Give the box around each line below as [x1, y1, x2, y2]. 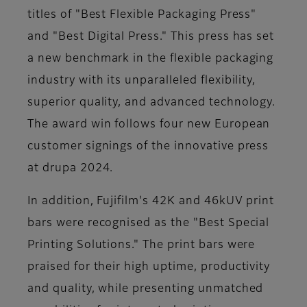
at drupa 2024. [27, 162, 114, 174]
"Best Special [189, 217, 270, 229]
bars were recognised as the [27, 217, 190, 229]
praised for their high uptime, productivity [27, 261, 271, 273]
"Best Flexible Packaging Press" [71, 9, 257, 21]
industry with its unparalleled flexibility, [27, 75, 256, 86]
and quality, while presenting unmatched [27, 283, 264, 295]
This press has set [167, 31, 275, 42]
